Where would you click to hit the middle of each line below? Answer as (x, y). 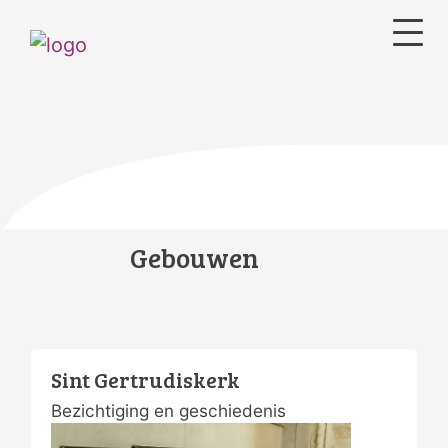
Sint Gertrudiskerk (145, 380)
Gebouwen (194, 257)
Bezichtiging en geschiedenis (168, 411)
